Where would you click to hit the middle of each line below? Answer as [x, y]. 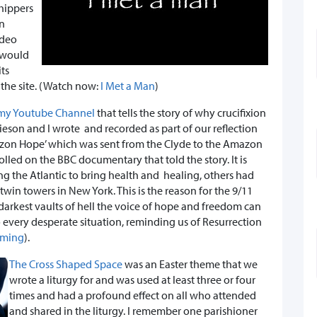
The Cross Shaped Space [66, 264]
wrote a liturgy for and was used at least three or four [132, 280]
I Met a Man [128, 86]
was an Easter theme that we [190, 264]
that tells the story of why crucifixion [180, 113]
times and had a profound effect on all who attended [133, 295]
